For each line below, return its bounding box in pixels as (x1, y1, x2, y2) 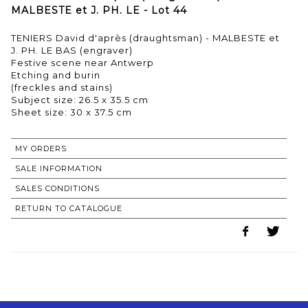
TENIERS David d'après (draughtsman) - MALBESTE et (11, 32, 280, 43)
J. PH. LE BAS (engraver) (11, 44, 133, 56)
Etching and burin (11, 69, 100, 80)
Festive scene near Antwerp (11, 56, 154, 68)
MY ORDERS (15, 143, 67, 153)
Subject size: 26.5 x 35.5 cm (11, 93, 148, 105)
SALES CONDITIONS (15, 183, 100, 193)
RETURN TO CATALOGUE (15, 203, 122, 213)
